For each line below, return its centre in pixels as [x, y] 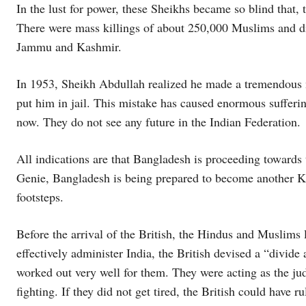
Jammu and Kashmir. [69, 46]
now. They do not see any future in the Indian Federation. [158, 121]
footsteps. [40, 196]
